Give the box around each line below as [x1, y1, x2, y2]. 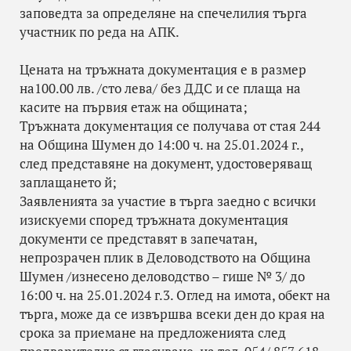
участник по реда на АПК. [20, 23, 179, 41]
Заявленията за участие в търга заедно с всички [20, 192, 316, 210]
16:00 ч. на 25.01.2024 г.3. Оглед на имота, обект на [20, 286, 331, 304]
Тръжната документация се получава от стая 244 [20, 117, 320, 135]
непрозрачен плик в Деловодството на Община [20, 248, 311, 266]
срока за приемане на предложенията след [20, 324, 286, 342]
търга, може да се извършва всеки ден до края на [20, 305, 325, 323]
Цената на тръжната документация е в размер [20, 60, 306, 78]
